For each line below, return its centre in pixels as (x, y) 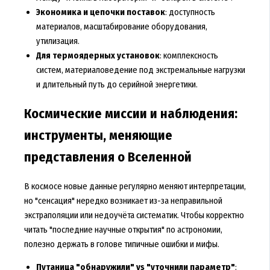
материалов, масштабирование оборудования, (121, 27)
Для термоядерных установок (98, 56)
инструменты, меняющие (98, 135)
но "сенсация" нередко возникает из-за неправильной (123, 200)
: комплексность (189, 56)
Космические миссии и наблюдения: (130, 114)
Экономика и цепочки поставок (100, 12)
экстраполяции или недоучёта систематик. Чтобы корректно (134, 215)
